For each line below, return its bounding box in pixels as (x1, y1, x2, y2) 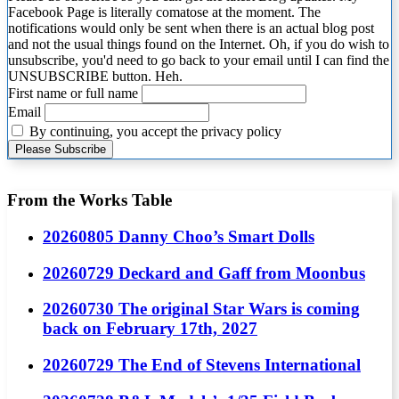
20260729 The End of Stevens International (43, 355, 361, 375)
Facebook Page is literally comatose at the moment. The (8, 4, 321, 20)
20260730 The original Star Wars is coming (43, 299, 360, 319)
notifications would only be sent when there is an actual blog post (8, 20, 374, 37)
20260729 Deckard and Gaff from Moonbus (43, 263, 365, 282)
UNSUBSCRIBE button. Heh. (8, 69, 183, 85)
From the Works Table (7, 191, 172, 210)
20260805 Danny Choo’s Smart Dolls (43, 226, 314, 246)
